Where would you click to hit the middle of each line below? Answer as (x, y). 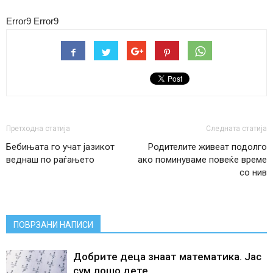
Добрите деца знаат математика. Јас (167, 257)
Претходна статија (38, 129)
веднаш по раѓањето (50, 160)
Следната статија (236, 129)
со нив (253, 173)
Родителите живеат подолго (207, 147)
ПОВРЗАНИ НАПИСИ (53, 225)
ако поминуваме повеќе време (202, 160)
